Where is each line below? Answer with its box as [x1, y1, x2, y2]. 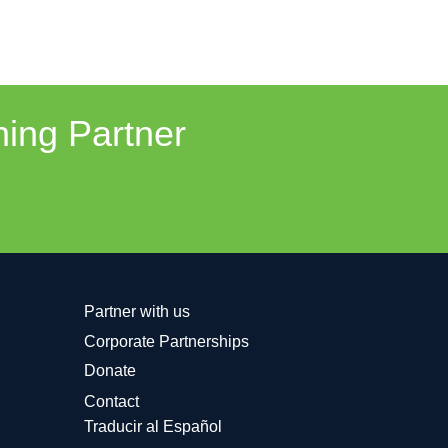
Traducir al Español [83, 417, 222, 435]
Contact [83, 392, 139, 410]
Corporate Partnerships [83, 332, 249, 350]
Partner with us [83, 302, 190, 320]
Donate [83, 361, 136, 379]
